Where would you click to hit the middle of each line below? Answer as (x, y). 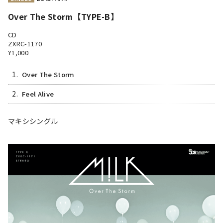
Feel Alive (38, 94)
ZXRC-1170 (25, 44)
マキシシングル (33, 121)
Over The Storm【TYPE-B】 (63, 17)
